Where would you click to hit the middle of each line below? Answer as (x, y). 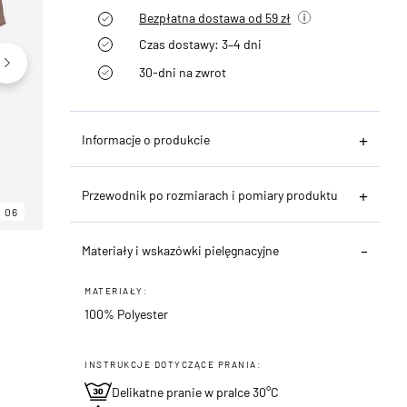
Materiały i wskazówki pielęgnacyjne (181, 250)
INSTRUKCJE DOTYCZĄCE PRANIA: (173, 364)
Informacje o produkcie (146, 139)
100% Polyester (127, 313)
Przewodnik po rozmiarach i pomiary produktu (210, 194)
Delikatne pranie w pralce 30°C (196, 392)
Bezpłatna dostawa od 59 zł (215, 17)
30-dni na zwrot (183, 72)
